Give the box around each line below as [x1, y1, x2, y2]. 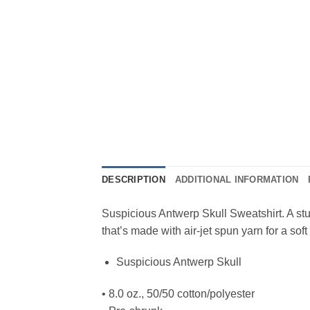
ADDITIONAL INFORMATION [174, 174, 299, 185]
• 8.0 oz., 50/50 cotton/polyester [102, 288, 255, 300]
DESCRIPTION [102, 174, 165, 185]
